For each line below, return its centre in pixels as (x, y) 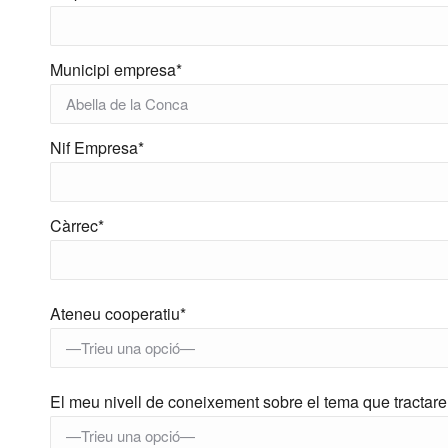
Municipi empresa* (116, 69)
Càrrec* (77, 225)
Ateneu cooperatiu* (118, 313)
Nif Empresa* (97, 147)
